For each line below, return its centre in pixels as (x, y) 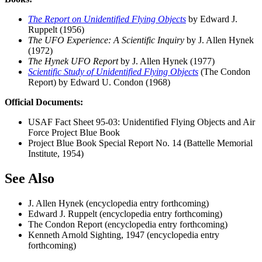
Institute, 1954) (56, 153)
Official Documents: (44, 102)
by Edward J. (212, 19)
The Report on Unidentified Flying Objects (107, 19)
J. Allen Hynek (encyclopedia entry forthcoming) (118, 203)
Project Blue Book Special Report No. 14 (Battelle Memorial (140, 143)
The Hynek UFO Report (73, 61)
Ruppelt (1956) (56, 29)
